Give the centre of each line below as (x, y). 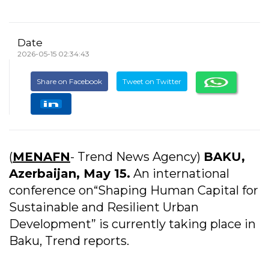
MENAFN (41, 156)
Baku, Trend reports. (69, 240)
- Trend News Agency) (137, 156)
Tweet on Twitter (152, 81)
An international (180, 173)
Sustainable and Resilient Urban (104, 207)
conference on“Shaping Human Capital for (134, 190)
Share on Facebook (69, 81)
